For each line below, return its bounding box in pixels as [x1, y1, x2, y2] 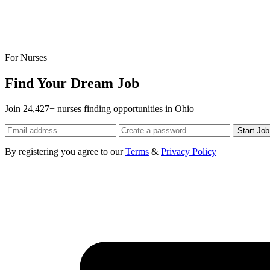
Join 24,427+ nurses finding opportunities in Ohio [5, 103, 194, 114]
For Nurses [5, 52, 47, 63]
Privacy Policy [161, 146, 216, 157]
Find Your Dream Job [5, 75, 139, 91]
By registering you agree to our [5, 146, 125, 157]
